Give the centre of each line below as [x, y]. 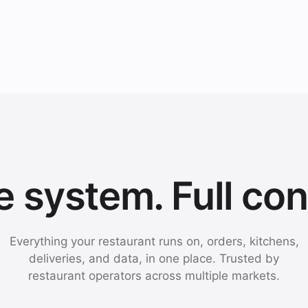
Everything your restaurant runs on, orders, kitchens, [154, 241]
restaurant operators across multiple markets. [154, 276]
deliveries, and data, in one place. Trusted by [154, 258]
